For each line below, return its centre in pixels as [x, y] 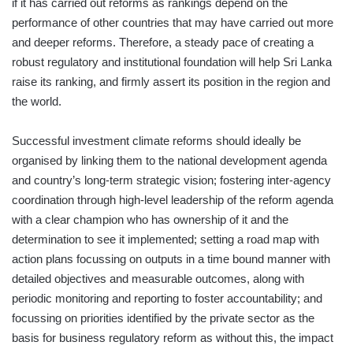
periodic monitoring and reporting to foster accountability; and [167, 299]
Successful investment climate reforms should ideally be [156, 141]
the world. [37, 102]
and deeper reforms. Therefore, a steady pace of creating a [163, 43]
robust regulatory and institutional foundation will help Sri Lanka [172, 62]
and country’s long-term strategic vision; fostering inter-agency [171, 180]
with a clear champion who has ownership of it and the [150, 220]
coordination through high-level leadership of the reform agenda [173, 200]
